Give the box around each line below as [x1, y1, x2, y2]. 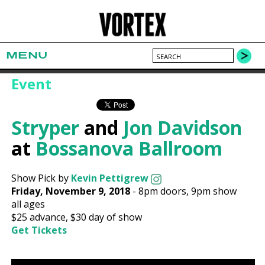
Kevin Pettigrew [71, 172, 149, 185]
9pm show [191, 185, 237, 198]
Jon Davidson [123, 115, 243, 141]
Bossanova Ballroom [35, 135, 223, 161]
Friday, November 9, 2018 [11, 185, 131, 198]
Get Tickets [11, 224, 67, 237]
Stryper [11, 115, 80, 141]
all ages [11, 198, 46, 211]
